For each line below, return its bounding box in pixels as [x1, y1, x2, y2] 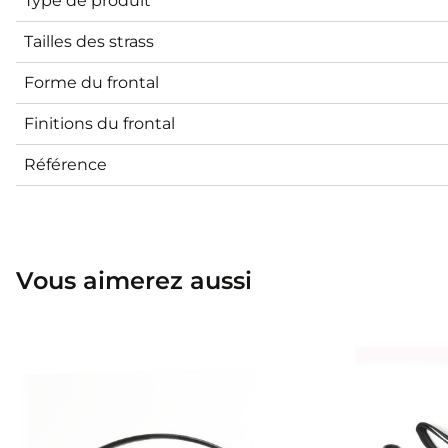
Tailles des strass [24, 31, 154, 51]
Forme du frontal [24, 72, 159, 92]
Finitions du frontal [24, 113, 175, 133]
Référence [24, 154, 107, 174]
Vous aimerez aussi [16, 265, 252, 295]
